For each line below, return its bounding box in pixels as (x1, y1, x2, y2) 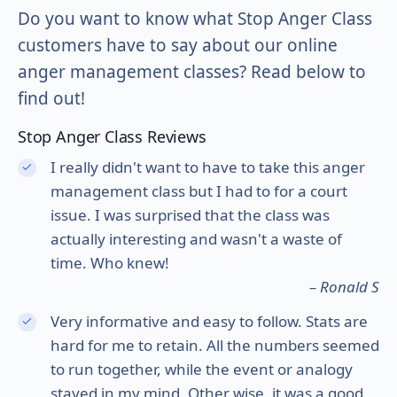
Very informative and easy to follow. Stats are (50, 310, 368, 331)
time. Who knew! (50, 252, 169, 273)
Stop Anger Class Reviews (18, 125, 206, 147)
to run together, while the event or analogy (50, 358, 353, 379)
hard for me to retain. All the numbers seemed (50, 334, 379, 355)
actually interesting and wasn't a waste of (50, 228, 342, 249)
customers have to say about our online (18, 33, 338, 57)
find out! (18, 86, 85, 110)
